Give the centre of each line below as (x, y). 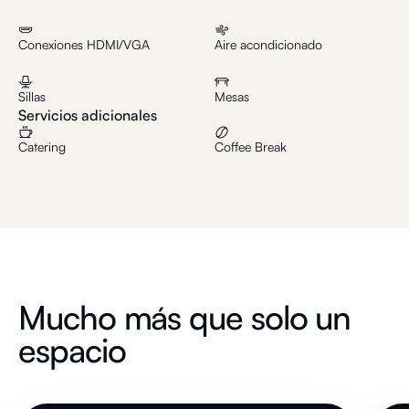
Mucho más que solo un (185, 317)
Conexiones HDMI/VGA (84, 44)
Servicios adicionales (88, 115)
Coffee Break (251, 147)
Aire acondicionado (268, 44)
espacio (72, 350)
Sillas (32, 96)
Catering (42, 147)
